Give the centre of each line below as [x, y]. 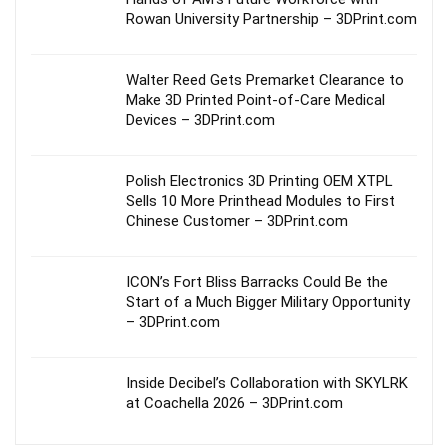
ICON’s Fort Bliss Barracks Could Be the [257, 282]
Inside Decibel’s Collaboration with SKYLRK [267, 383]
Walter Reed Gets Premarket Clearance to [265, 80]
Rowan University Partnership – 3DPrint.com [271, 19]
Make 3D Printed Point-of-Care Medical [255, 100]
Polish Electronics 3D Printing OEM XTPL [259, 181]
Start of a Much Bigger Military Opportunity [268, 302]
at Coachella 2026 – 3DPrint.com [234, 403]
